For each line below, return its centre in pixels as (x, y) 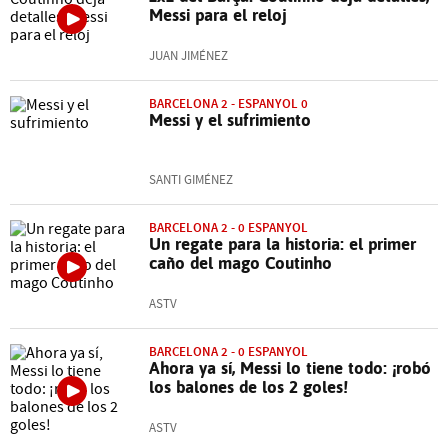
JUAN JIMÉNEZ (188, 56)
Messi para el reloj (218, 15)
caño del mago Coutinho (240, 263)
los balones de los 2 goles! (248, 387)
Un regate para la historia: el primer (282, 244)
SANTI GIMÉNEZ (191, 180)
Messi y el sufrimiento (230, 120)
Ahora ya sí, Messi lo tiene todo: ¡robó (290, 368)
